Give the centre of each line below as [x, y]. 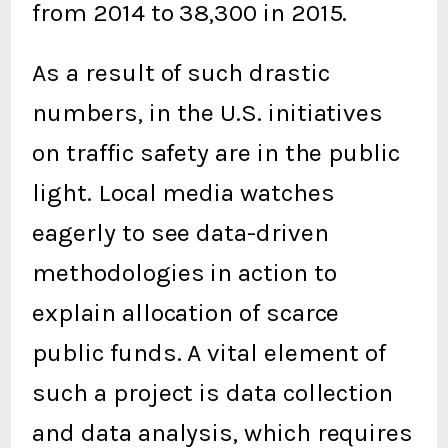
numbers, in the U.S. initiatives [208, 113]
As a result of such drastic [181, 73]
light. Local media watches [183, 193]
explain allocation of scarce [186, 313]
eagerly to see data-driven [180, 233]
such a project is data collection [212, 393]
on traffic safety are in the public [216, 153]
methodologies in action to [184, 273]
